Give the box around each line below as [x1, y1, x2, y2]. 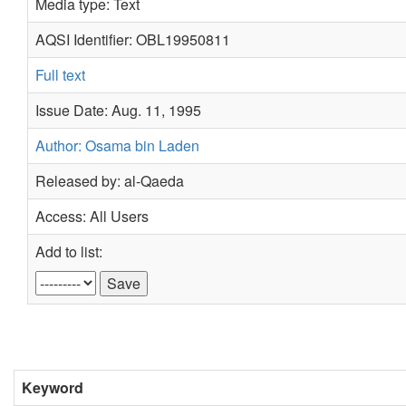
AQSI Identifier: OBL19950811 [35, 29, 230, 50]
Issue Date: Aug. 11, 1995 [35, 100, 201, 121]
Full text [35, 64, 85, 85]
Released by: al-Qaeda [35, 170, 184, 191]
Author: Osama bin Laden [35, 135, 199, 156]
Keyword [22, 377, 83, 398]
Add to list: [35, 241, 102, 262]
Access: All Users [35, 206, 149, 227]
